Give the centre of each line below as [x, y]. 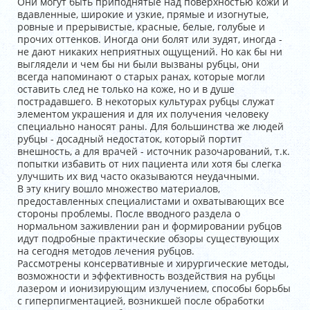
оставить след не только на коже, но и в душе [126, 89]
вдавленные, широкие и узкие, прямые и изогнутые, [143, 14]
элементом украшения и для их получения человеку [143, 114]
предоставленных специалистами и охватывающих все [151, 201]
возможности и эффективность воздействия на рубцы [146, 276]
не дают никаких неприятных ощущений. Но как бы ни [150, 52]
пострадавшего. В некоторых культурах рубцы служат [146, 101]
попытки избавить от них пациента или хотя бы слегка [149, 164]
